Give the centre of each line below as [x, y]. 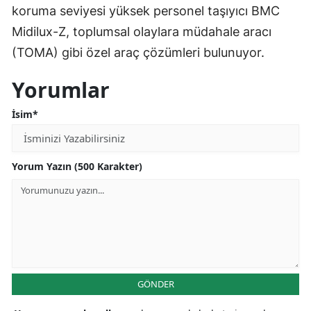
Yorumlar [61, 90]
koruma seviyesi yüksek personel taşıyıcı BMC [146, 11]
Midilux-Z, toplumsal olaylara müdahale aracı [142, 32]
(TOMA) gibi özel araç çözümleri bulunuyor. [138, 53]
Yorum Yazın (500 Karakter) [77, 167]
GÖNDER [155, 284]
